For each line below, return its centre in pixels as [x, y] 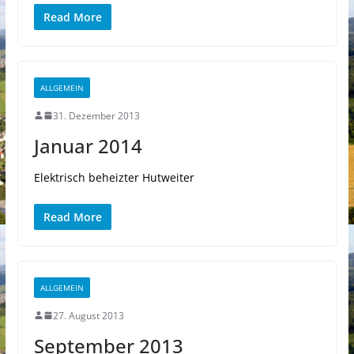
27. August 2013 [88, 315]
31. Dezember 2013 [96, 115]
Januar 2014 [88, 145]
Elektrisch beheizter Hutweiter [114, 177]
